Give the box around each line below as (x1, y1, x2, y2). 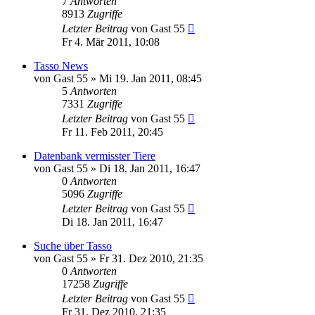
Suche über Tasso (34, 239, 112, 252)
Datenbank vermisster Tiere (34, 149, 155, 162)
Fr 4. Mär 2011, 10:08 (62, 35, 160, 48)
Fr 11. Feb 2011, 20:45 (62, 125, 163, 138)
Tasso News (34, 59, 88, 72)
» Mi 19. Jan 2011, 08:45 (88, 72, 202, 84)
